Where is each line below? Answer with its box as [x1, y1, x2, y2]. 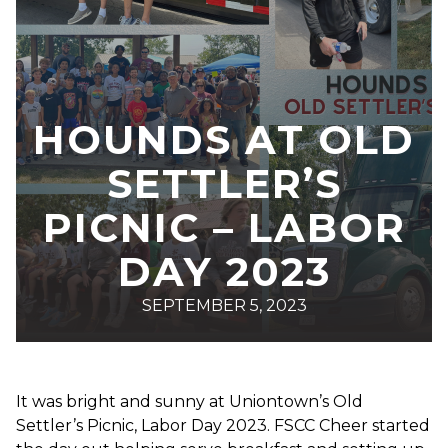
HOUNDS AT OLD [33, 114, 415, 164]
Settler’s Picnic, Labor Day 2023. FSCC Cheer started [16, 415, 430, 435]
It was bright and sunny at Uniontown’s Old [16, 391, 363, 411]
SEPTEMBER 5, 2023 [141, 295, 307, 315]
